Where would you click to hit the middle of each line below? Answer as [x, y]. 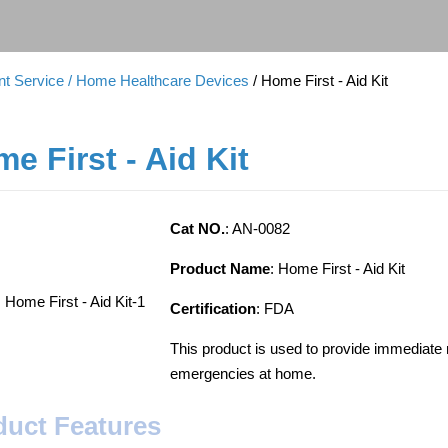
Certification [213, 308]
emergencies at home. [243, 373]
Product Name [220, 268]
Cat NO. [198, 228]
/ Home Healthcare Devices [159, 80]
